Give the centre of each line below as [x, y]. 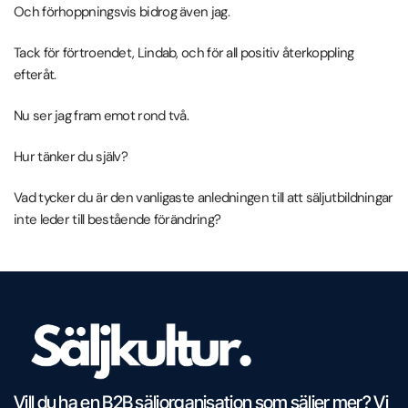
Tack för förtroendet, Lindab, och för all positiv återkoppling [184, 53]
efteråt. [35, 75]
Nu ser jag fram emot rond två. [101, 116]
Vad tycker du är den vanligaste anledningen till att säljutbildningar [204, 198]
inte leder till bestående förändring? [117, 220]
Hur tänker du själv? [71, 157]
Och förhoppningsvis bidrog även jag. [122, 12]
